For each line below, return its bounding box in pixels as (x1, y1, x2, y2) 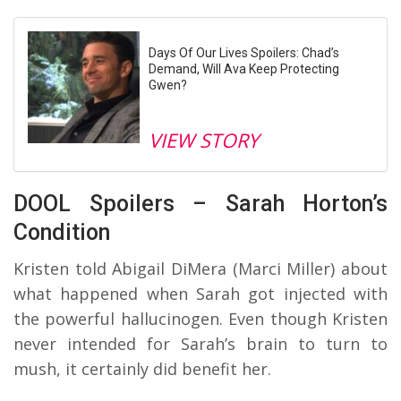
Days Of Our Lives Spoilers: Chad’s (149, 45, 339, 60)
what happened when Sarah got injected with (13, 282, 388, 304)
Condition (13, 218, 110, 245)
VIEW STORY (149, 126, 259, 153)
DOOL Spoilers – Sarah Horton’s (13, 190, 388, 217)
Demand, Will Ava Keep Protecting (149, 61, 339, 76)
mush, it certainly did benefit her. (13, 357, 271, 380)
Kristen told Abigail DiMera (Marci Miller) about (13, 257, 388, 279)
